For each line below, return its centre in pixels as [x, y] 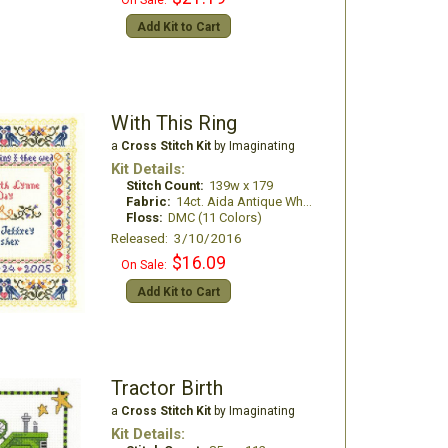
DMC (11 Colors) [214, 217]
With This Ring [173, 123]
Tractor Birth [166, 388]
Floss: [144, 217]
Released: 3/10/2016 [176, 238]
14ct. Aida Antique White [239, 201]
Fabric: [148, 201]
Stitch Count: [164, 185]
